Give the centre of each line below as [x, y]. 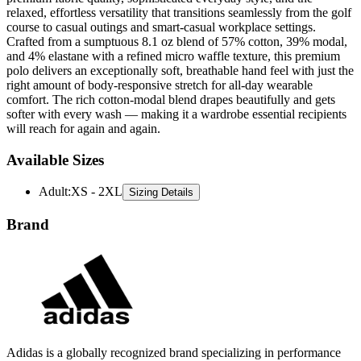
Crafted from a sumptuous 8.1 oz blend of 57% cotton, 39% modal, [177, 41]
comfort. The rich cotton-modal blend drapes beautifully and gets [171, 99]
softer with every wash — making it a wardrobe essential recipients [176, 114]
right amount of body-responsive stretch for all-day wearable [160, 85]
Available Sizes [55, 160]
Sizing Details [161, 193]
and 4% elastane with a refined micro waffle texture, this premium [173, 56]
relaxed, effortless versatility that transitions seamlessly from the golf [179, 12]
